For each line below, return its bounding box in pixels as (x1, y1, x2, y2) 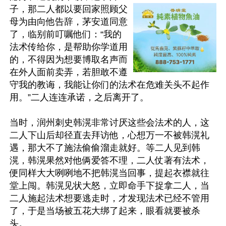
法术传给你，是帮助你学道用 (10, 42, 128, 52)
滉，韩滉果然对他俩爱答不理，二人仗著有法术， (10, 155, 209, 165)
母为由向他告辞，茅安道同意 (10, 17, 128, 27)
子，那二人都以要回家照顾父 (10, 4, 128, 14)
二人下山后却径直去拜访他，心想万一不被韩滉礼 (10, 130, 209, 140)
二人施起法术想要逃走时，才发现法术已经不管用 (10, 193, 209, 203)
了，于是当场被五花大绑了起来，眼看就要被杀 (10, 206, 200, 216)
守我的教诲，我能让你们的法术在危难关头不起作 (10, 80, 209, 90)
